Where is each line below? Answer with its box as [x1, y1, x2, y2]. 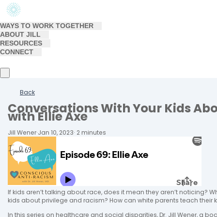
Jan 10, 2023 [38, 128, 74, 137]
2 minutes [75, 128, 106, 137]
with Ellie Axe [8, 108, 88, 125]
